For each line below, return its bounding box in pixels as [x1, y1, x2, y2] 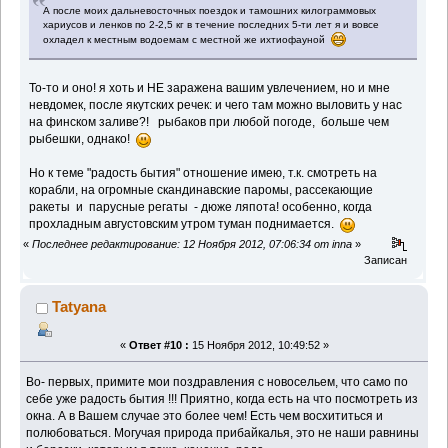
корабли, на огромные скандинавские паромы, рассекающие [29, 182, 374, 197]
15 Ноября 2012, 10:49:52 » [188, 339, 329, 352]
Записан [364, 254, 408, 267]
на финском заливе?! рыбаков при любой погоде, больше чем [29, 114, 390, 129]
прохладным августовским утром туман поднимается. [29, 216, 341, 231]
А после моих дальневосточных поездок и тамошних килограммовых [43, 4, 377, 16]
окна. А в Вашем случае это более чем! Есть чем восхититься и [26, 408, 384, 423]
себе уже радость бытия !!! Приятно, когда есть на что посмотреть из [26, 391, 419, 406]
